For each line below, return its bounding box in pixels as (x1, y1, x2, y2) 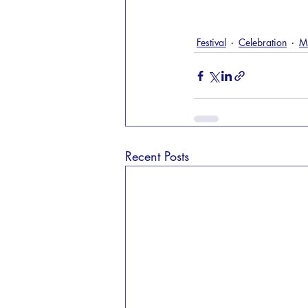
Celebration (239, 35, 287, 49)
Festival (197, 35, 226, 49)
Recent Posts (125, 148, 189, 164)
